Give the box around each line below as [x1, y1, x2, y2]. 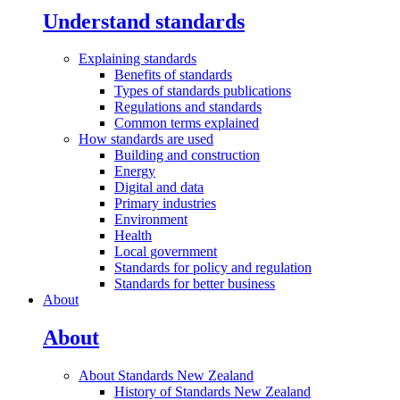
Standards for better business [114, 276, 275, 292]
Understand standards [43, 9, 245, 33]
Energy [114, 163, 155, 179]
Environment [114, 212, 187, 228]
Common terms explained [114, 115, 259, 131]
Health [114, 228, 152, 244]
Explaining [79, 51, 144, 67]
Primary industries [114, 196, 216, 212]
